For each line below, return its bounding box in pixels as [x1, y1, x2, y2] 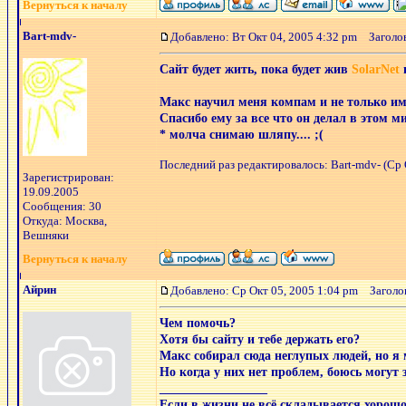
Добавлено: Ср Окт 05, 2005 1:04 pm [170, 284, 358, 297]
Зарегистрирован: [23, 170, 114, 184]
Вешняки [23, 228, 69, 242]
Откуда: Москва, [23, 214, 107, 227]
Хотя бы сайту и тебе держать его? [159, 333, 360, 346]
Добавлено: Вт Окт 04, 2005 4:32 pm [170, 30, 357, 43]
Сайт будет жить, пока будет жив [159, 63, 352, 76]
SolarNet [352, 63, 400, 76]
